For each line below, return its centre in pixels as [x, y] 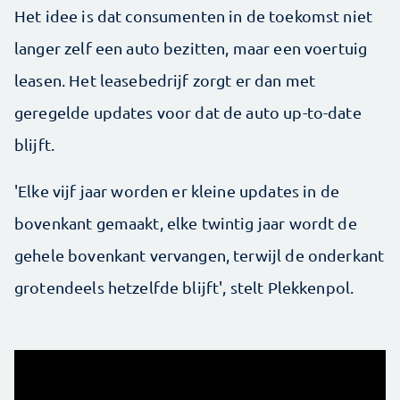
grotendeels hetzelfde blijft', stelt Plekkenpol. [184, 287]
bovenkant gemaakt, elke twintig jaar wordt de [186, 222]
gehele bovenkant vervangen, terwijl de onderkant [200, 254]
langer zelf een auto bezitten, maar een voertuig [191, 47]
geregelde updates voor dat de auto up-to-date [188, 112]
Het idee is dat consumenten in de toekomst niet [194, 15]
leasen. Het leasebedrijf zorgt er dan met [165, 79]
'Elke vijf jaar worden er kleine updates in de [177, 190]
